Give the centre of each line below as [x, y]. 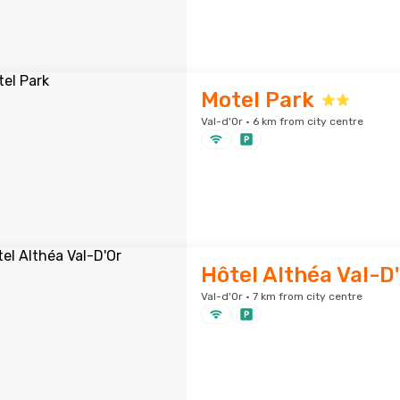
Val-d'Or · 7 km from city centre [281, 296]
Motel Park [257, 100]
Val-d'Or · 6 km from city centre [282, 121]
